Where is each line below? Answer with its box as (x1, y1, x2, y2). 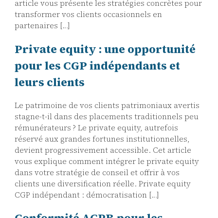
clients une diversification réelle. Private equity (15, 178, 191, 189)
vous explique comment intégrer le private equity (15, 156, 199, 166)
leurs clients (15, 74, 85, 90)
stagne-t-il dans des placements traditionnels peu (15, 111, 199, 122)
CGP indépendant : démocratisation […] (15, 189, 159, 200)
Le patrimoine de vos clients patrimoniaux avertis (15, 100, 200, 110)
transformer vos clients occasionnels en (15, 9, 162, 20)
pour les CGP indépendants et (15, 57, 180, 73)
